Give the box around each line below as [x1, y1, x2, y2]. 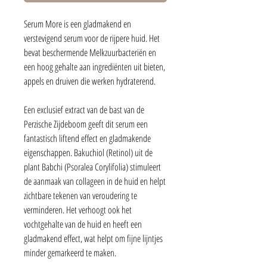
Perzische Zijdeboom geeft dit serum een [24, 117, 148, 131]
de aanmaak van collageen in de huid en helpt [24, 174, 166, 188]
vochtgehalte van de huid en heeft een [24, 217, 142, 231]
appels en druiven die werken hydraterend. [24, 74, 156, 88]
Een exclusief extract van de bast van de [24, 103, 144, 116]
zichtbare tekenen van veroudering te [24, 188, 137, 202]
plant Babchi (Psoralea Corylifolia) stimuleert [24, 160, 161, 173]
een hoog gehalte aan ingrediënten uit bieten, [24, 60, 165, 73]
